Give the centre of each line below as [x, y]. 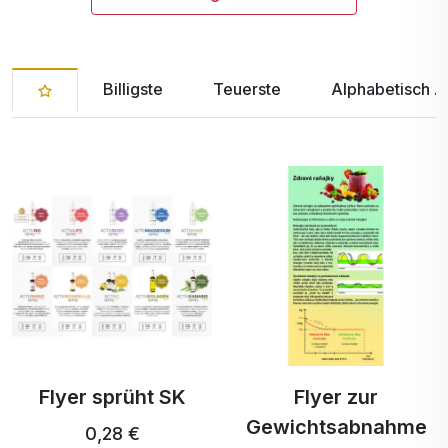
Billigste [133, 89]
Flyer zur [336, 397]
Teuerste [247, 89]
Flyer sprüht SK [112, 397]
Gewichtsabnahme [336, 427]
